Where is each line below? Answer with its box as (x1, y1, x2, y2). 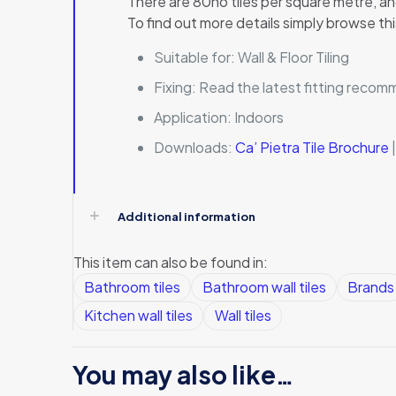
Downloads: (154, 137, 236, 156)
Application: (154, 107, 235, 126)
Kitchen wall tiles (84, 306, 194, 325)
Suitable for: (154, 47, 239, 66)
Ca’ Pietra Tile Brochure (235, 137, 392, 156)
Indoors (234, 107, 285, 126)
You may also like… (72, 358, 294, 390)
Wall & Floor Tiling (238, 47, 350, 66)
